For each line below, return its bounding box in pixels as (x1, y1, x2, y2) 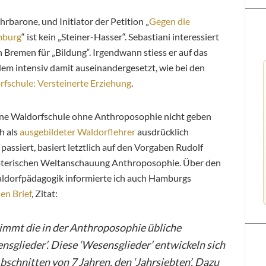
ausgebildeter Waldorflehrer (20, 125, 135, 137)
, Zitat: (31, 187, 58, 199)
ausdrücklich (135, 125, 189, 137)
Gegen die (149, 15, 190, 27)
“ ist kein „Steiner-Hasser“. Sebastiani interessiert (21, 30, 219, 42)
